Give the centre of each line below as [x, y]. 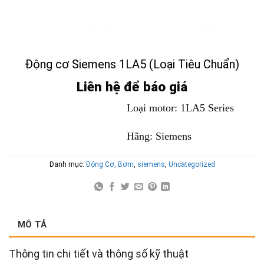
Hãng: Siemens [159, 136]
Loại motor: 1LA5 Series [180, 108]
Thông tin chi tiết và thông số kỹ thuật [100, 253]
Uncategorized [192, 164]
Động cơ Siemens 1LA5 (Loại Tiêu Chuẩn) [132, 65]
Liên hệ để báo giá [132, 87]
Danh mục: [67, 164]
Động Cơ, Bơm [110, 164]
